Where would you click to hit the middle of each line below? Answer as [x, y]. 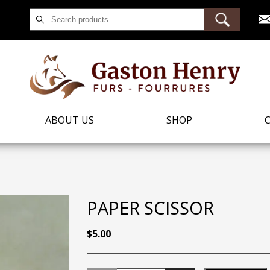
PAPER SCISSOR [150, 207]
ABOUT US [70, 120]
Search [149, 15]
